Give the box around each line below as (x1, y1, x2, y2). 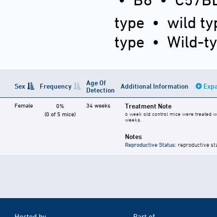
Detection (86, 86, 115, 94)
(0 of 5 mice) (45, 110, 76, 118)
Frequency (40, 82, 72, 91)
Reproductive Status (125, 141, 175, 148)
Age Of (86, 78, 106, 87)
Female (15, 102, 33, 109)
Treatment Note (125, 102, 171, 110)
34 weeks (86, 102, 110, 109)
